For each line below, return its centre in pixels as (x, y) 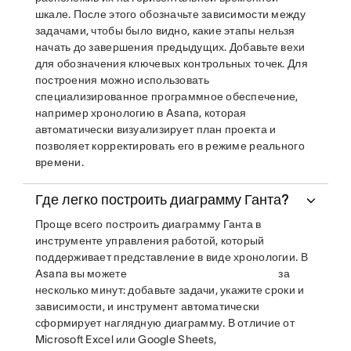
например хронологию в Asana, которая (141, 113)
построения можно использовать (122, 80)
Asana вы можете (82, 274)
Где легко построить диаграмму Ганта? (162, 200)
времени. (59, 163)
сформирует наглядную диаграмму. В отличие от (165, 323)
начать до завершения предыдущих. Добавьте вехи (170, 47)
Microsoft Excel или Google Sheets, (126, 340)
